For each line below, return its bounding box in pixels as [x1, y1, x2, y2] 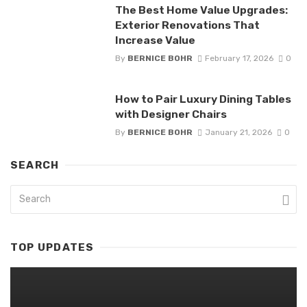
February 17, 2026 [204, 53, 273, 63]
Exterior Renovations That [114, 18, 260, 32]
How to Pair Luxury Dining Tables [114, 92, 291, 106]
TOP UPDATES [10, 241, 95, 254]
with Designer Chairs [114, 107, 227, 121]
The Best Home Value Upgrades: [114, 3, 288, 16]
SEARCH [10, 159, 60, 172]
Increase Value [114, 33, 195, 47]
